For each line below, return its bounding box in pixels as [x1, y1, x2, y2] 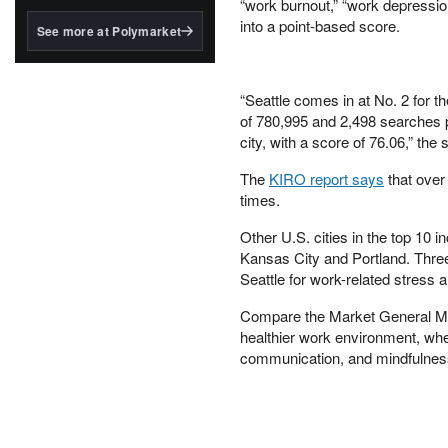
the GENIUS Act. [27, 12, 128, 31]
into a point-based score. [240, 15, 400, 36]
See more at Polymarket [36, 22, 182, 40]
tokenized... [27, 66, 99, 85]
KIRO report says [269, 168, 384, 189]
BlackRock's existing [27, 48, 155, 67]
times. [240, 189, 280, 210]
